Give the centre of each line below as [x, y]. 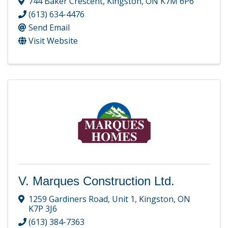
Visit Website [53, 41]
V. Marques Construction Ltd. [96, 181]
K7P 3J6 [43, 209]
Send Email [49, 28]
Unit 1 [123, 199]
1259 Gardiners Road [68, 199]
